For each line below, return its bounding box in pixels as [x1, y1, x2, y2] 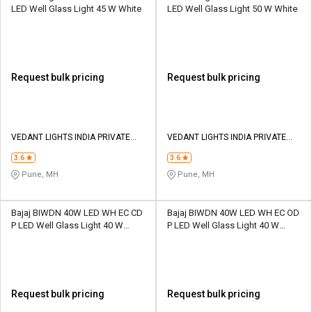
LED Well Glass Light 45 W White [11, 3, 141, 14]
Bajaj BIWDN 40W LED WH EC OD [167, 207, 299, 218]
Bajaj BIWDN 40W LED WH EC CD [11, 207, 143, 218]
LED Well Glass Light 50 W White [167, 3, 297, 14]
